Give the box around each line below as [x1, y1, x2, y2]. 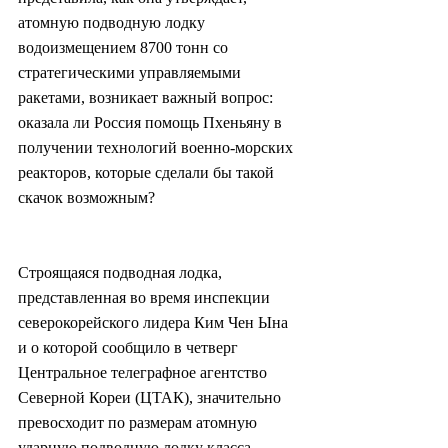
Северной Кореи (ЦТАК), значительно [18, 389, 285, 407]
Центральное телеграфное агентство [18, 364, 271, 382]
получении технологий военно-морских [18, 139, 297, 157]
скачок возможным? [18, 189, 155, 207]
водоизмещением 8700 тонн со [18, 39, 232, 57]
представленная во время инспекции [18, 289, 274, 307]
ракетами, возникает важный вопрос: [18, 89, 277, 107]
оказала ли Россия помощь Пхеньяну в [18, 114, 286, 132]
